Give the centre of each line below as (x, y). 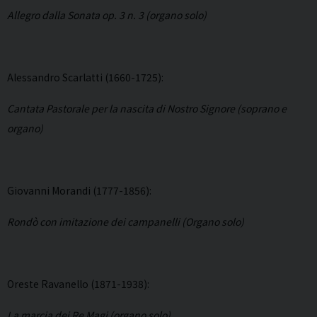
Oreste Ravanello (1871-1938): (78, 284)
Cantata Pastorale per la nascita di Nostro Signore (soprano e (147, 109)
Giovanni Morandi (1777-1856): (79, 191)
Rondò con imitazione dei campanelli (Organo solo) (126, 222)
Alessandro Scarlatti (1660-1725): (85, 77)
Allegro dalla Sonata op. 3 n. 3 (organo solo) (107, 15)
